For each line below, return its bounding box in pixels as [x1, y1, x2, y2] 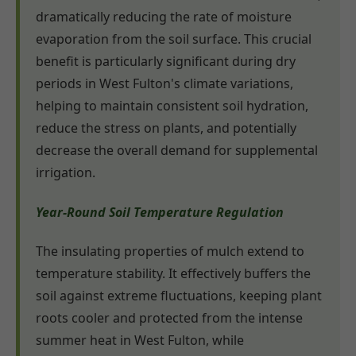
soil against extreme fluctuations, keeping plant [36, 287, 322, 304]
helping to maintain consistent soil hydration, [36, 97, 308, 115]
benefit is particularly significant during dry [36, 52, 296, 71]
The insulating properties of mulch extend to [36, 242, 304, 260]
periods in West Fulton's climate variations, [36, 75, 293, 93]
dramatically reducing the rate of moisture [36, 8, 292, 26]
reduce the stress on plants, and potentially [36, 119, 296, 137]
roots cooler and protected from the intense [36, 309, 303, 327]
